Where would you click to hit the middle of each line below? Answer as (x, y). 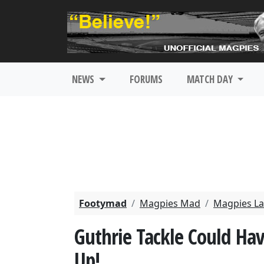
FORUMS (146, 79)
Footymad (103, 203)
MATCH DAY (211, 79)
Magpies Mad (170, 203)
